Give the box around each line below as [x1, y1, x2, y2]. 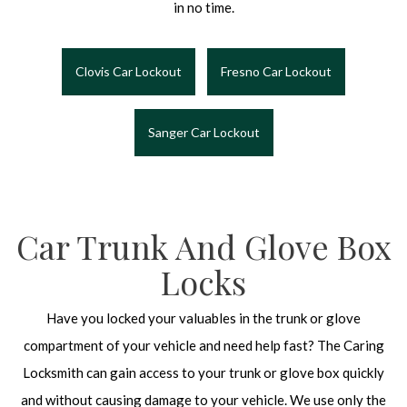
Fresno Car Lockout [221, 64, 332, 80]
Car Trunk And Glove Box [15, 224, 392, 269]
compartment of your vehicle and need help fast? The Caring [23, 337, 384, 354]
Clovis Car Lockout [75, 64, 182, 80]
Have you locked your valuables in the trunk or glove [46, 310, 361, 327]
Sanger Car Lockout [147, 124, 260, 141]
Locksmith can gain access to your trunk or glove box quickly [23, 364, 384, 382]
